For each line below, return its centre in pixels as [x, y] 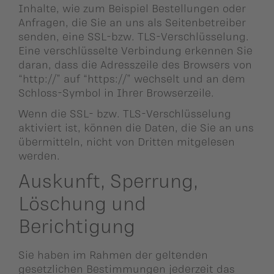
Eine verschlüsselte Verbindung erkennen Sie [135, 50]
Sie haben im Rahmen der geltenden [113, 255]
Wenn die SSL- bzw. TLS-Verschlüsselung [125, 113]
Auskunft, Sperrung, [108, 180]
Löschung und [82, 202]
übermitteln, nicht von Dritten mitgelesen [127, 141]
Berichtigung [77, 225]
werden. [39, 155]
